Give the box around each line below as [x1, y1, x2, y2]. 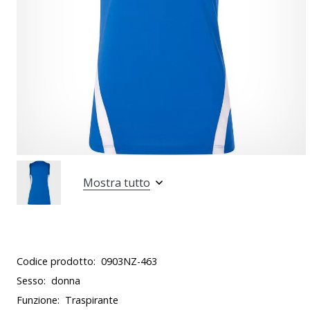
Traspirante [65, 293, 118, 307]
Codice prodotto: [17, 255, 95, 268]
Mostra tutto [83, 175, 150, 190]
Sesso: [17, 274, 46, 287]
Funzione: [17, 293, 60, 307]
